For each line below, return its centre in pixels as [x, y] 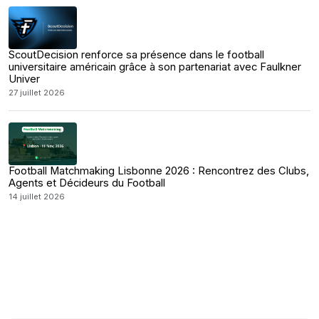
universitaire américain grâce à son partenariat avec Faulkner [155, 67]
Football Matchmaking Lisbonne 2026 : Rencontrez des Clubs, [159, 171]
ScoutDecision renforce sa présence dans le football [136, 55]
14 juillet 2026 [37, 197]
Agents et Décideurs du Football [87, 183]
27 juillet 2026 [37, 93]
